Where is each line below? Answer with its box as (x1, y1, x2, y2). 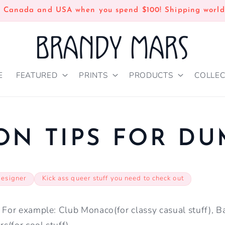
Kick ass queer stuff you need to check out (42, 174, 184, 183)
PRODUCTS (129, 69, 173, 80)
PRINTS (79, 69, 108, 80)
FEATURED (16, 69, 58, 80)
